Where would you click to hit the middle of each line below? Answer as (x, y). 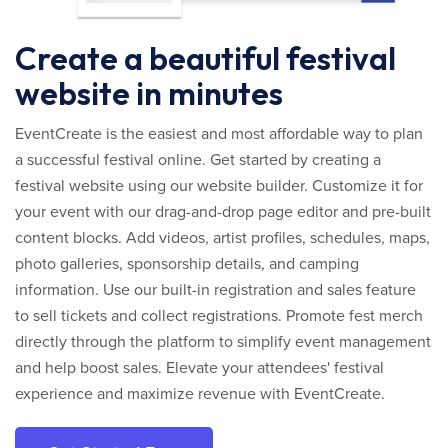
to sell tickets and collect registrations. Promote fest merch (219, 316)
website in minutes (149, 93)
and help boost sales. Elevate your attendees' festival (199, 368)
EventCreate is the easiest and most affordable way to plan (219, 134)
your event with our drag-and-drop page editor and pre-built (223, 212)
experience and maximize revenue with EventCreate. (200, 394)
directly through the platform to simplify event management (223, 342)
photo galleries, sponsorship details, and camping (187, 264)
